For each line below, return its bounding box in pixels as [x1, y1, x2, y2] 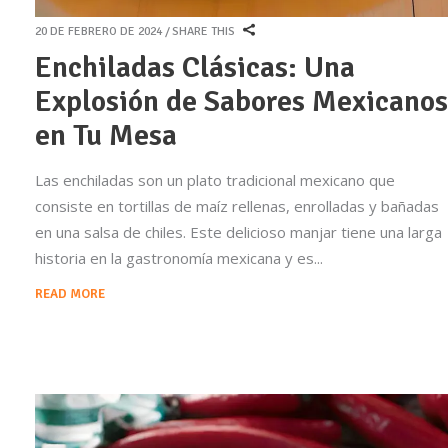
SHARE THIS [172, 24, 235, 40]
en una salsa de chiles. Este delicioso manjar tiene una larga [35, 222, 442, 243]
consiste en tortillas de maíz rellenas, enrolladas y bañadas [35, 196, 439, 217]
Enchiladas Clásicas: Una [35, 49, 355, 87]
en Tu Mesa [35, 117, 177, 155]
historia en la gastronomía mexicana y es [35, 248, 314, 269]
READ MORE [35, 286, 105, 303]
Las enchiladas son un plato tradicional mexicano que [35, 170, 395, 191]
